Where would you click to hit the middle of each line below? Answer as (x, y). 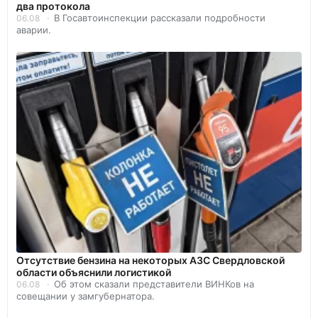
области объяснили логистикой (94, 272)
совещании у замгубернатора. (86, 296)
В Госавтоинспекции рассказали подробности (160, 17)
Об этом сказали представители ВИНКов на (154, 284)
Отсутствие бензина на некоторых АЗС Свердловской (150, 260)
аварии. (34, 29)
